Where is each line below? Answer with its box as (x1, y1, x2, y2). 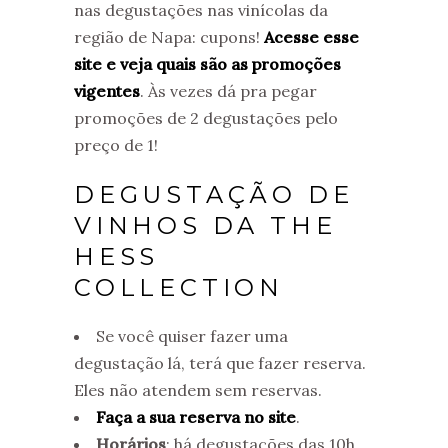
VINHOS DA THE (74, 211, 337, 240)
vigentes (74, 81, 140, 101)
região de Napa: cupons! (74, 27, 264, 47)
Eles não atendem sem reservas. (74, 380, 322, 400)
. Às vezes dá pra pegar (140, 81, 317, 101)
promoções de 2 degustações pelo (74, 108, 338, 128)
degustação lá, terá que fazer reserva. (74, 353, 366, 373)
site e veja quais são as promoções (74, 54, 341, 74)
